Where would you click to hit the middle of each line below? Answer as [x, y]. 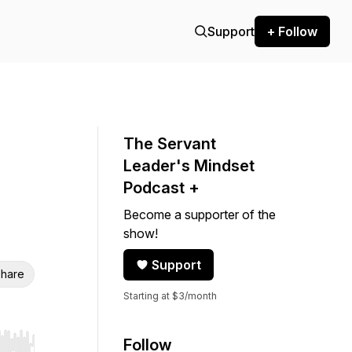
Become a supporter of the [200, 214]
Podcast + [161, 188]
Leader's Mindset [189, 166]
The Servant [170, 144]
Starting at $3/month [170, 296]
